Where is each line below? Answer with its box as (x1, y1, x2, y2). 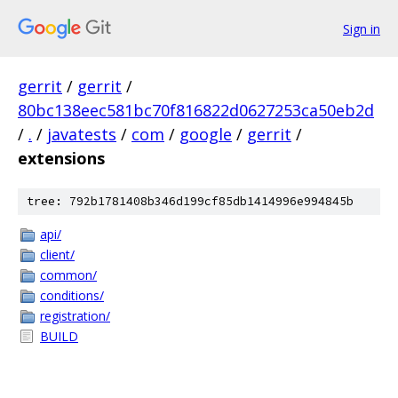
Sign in (343, 20, 380, 37)
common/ (40, 267, 97, 283)
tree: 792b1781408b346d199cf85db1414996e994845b (27, 194, 354, 209)
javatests (47, 123, 116, 145)
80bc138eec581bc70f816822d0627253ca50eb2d (18, 99, 374, 121)
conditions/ (40, 287, 104, 304)
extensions (18, 147, 105, 169)
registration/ (40, 307, 110, 324)
